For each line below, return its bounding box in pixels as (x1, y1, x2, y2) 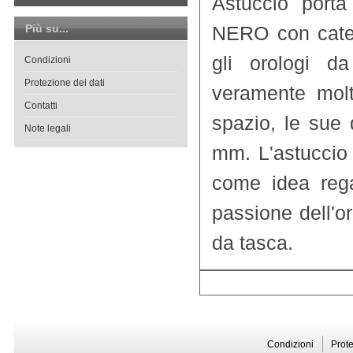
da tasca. (212, 232, 293, 254)
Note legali (24, 123, 71, 134)
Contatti (24, 100, 58, 111)
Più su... (25, 22, 69, 35)
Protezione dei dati (24, 77, 105, 88)
